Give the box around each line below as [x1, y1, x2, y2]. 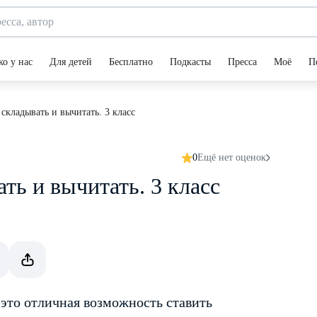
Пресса [228, 57, 257, 67]
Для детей [50, 57, 92, 67]
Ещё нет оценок [197, 152, 266, 163]
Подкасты [170, 57, 211, 67]
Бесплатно [109, 57, 153, 67]
